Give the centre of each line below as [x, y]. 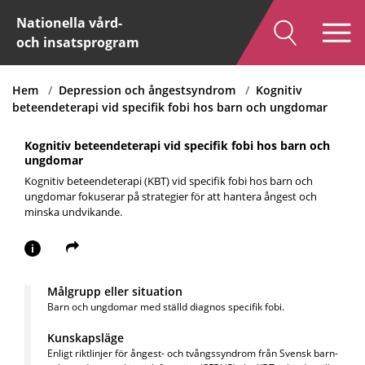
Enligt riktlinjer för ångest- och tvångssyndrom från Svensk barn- [193, 353]
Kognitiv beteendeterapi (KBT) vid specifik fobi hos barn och [169, 181]
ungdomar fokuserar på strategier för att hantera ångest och [171, 196]
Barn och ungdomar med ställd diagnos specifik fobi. [166, 307]
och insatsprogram [78, 42]
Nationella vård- [69, 23]
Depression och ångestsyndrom [147, 90]
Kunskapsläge [86, 338]
